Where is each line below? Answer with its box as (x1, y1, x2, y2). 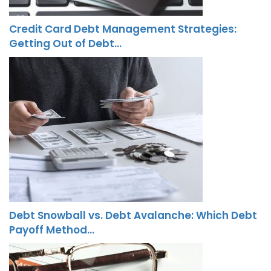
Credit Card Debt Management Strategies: (9, 21, 237, 36)
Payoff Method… (9, 222, 94, 237)
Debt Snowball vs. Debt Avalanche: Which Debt (9, 207, 257, 223)
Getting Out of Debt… (9, 36, 122, 51)
